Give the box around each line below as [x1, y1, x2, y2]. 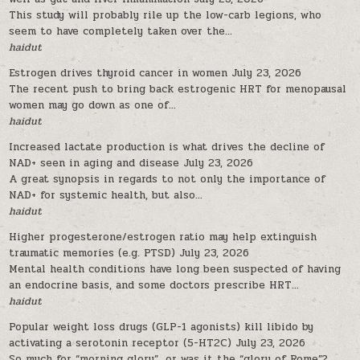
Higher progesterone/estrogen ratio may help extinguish [9, 229, 317, 245]
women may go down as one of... [9, 97, 177, 113]
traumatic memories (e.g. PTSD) [9, 245, 176, 261]
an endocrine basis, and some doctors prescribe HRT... [9, 277, 300, 293]
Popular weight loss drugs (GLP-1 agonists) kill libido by [9, 319, 314, 335]
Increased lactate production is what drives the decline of [9, 139, 325, 155]
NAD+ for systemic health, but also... [9, 187, 203, 203]
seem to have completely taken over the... [9, 23, 233, 39]
